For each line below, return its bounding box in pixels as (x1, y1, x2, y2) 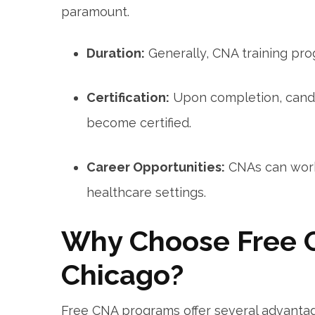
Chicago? (61, 258, 184, 292)
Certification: (86, 90, 169, 105)
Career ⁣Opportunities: (86, 160, 225, 175)
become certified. (86, 115, 191, 131)
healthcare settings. (86, 185, 206, 200)
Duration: (86, 46, 145, 61)
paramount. (61, 4, 129, 20)
